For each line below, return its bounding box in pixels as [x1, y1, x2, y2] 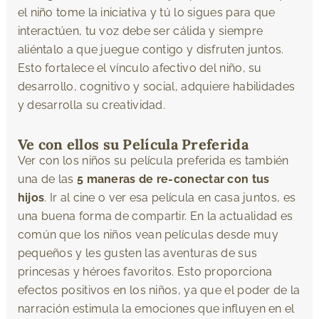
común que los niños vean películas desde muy [17, 227, 278, 241]
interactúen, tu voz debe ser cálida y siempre [17, 23, 263, 38]
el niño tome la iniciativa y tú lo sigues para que [17, 5, 276, 19]
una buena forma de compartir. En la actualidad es [17, 209, 293, 223]
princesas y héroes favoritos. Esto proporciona [17, 264, 273, 278]
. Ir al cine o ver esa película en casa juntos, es [44, 190, 296, 204]
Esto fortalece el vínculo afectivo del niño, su [17, 61, 262, 75]
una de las [17, 172, 77, 186]
